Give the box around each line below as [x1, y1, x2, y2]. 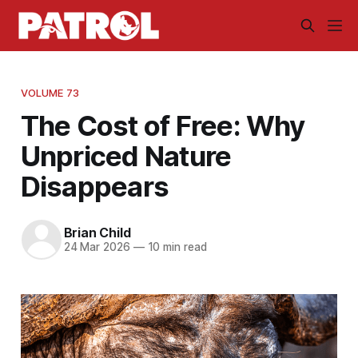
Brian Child [63, 225, 131, 241]
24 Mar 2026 [63, 241, 130, 254]
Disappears [20, 169, 169, 203]
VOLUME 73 [20, 86, 79, 99]
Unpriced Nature [20, 138, 232, 173]
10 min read [144, 241, 207, 254]
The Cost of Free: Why [20, 108, 305, 142]
